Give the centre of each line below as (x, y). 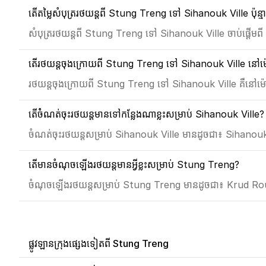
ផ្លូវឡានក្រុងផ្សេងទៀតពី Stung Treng (99, 243)
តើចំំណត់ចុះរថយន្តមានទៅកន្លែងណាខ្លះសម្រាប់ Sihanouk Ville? (146, 114)
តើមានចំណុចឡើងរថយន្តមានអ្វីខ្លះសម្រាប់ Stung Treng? (134, 164)
